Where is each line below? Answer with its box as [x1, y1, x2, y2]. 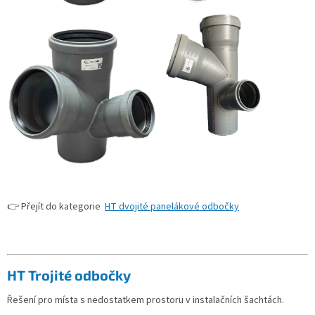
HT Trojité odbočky [7, 266, 131, 283]
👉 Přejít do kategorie [7, 200, 105, 214]
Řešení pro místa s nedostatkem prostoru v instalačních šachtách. [7, 293, 284, 308]
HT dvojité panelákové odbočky [105, 200, 239, 214]
